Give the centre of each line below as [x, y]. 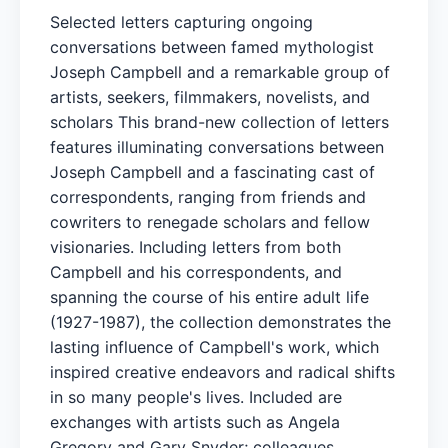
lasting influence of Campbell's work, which [214, 346]
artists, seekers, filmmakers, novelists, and [210, 96]
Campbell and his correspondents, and [196, 271]
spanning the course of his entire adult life [209, 296]
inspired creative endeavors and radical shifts [222, 371]
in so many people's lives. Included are [196, 396]
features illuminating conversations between [217, 146]
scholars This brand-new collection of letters [219, 121]
